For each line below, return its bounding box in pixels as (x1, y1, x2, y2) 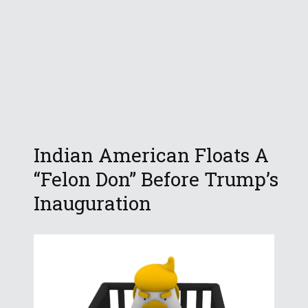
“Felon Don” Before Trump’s (34, 166, 278, 192)
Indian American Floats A (34, 142, 269, 168)
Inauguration (34, 190, 151, 217)
